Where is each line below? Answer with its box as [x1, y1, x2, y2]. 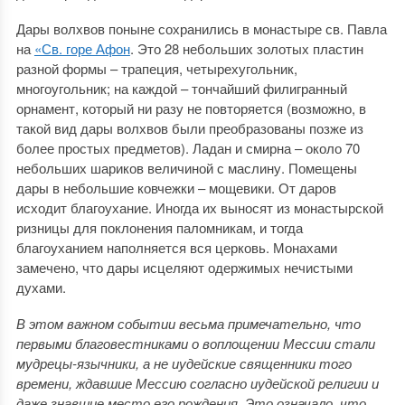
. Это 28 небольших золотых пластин [129, 38, 363, 58]
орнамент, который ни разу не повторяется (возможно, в [15, 98, 366, 118]
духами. [15, 277, 66, 297]
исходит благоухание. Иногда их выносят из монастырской [15, 197, 383, 217]
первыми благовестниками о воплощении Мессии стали [15, 333, 375, 353]
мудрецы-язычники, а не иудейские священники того [15, 353, 352, 372]
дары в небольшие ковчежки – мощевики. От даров [15, 177, 336, 197]
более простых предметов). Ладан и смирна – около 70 [15, 137, 360, 157]
